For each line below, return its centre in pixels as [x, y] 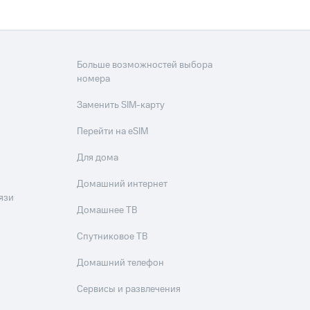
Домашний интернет [122, 184]
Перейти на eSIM [113, 131]
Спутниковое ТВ [112, 237]
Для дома [98, 158]
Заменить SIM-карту [121, 105]
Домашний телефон [121, 263]
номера [94, 79]
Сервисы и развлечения [129, 289]
